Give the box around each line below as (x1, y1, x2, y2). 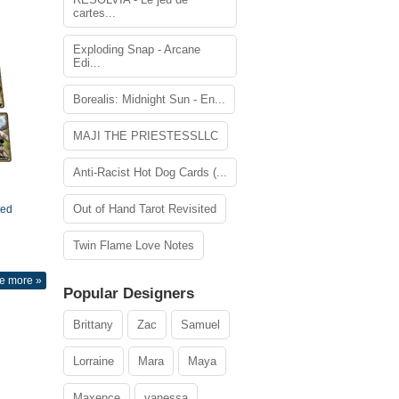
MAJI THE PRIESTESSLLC (73, 129, 218, 142)
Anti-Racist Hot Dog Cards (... (73, 166, 227, 179)
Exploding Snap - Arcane (73, 43, 200, 56)
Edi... (73, 56, 101, 69)
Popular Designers (63, 285, 194, 302)
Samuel (181, 318, 220, 331)
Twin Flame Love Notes (73, 239, 194, 252)
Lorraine (73, 354, 114, 368)
